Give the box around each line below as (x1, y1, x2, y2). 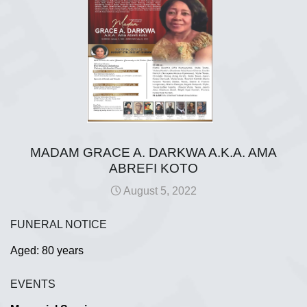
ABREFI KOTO (109, 161, 198, 175)
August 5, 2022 (121, 185, 197, 197)
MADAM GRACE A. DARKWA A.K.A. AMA (30, 145, 277, 160)
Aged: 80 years (10, 244, 84, 256)
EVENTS (10, 278, 56, 290)
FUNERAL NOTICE (10, 219, 107, 230)
